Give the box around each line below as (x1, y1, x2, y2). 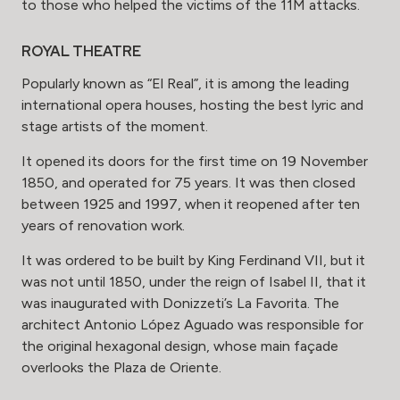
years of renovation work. (21, 217, 185, 235)
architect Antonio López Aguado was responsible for (21, 316, 363, 334)
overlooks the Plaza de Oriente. (21, 359, 221, 377)
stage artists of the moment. (21, 118, 208, 136)
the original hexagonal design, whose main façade (21, 337, 338, 355)
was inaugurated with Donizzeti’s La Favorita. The (21, 295, 339, 312)
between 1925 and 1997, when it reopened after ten (21, 196, 360, 213)
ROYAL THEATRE (21, 42, 141, 62)
